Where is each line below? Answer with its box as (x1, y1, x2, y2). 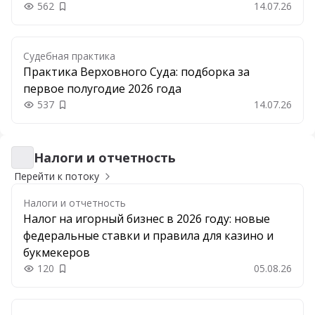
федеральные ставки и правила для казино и (23, 228, 274, 243)
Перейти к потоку (14, 169, 99, 183)
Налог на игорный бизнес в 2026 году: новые (23, 211, 270, 226)
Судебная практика (23, 49, 115, 63)
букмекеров (23, 245, 90, 260)
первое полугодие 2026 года (23, 81, 181, 96)
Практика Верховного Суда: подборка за (23, 64, 250, 79)
